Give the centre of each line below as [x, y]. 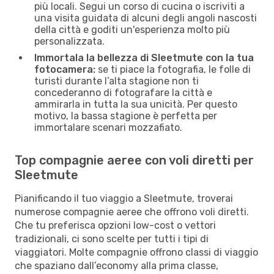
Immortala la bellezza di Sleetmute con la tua [144, 57]
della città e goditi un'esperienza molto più [132, 29]
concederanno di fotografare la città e [123, 92]
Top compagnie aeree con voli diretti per [134, 160]
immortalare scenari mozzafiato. [108, 127]
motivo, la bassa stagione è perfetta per [126, 116]
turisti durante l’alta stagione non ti [117, 81]
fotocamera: [65, 69]
